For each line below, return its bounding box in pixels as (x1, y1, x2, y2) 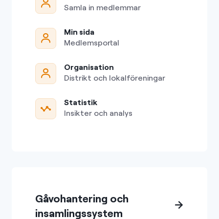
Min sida (64, 27, 94, 37)
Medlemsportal (64, 38, 119, 47)
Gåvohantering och (35, 192, 129, 205)
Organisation (64, 62, 114, 72)
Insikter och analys (64, 108, 132, 118)
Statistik (64, 97, 97, 107)
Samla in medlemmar (64, 2, 141, 12)
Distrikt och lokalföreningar (64, 73, 165, 83)
